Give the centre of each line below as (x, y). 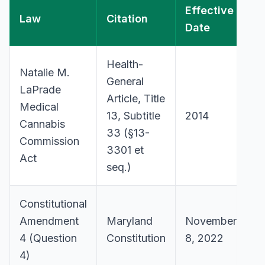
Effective (209, 10)
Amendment (49, 221)
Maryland (130, 221)
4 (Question (48, 238)
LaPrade (40, 90)
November (211, 221)
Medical (39, 107)
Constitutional (53, 204)
